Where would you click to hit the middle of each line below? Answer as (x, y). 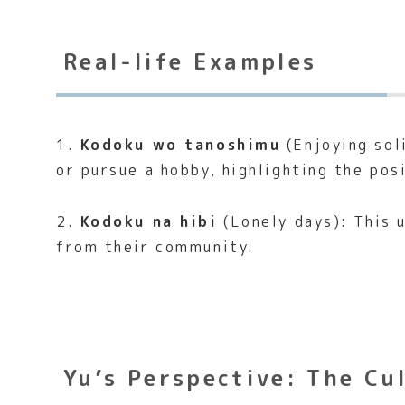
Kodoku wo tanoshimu (180, 145)
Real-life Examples (190, 62)
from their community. (155, 246)
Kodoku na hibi (149, 221)
